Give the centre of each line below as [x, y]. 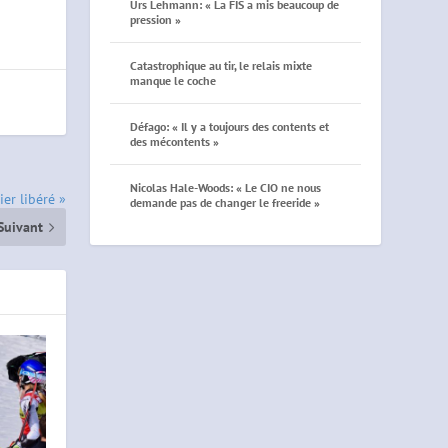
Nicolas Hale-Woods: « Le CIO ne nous [226, 187]
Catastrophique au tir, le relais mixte [221, 65]
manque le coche [173, 80]
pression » [156, 19]
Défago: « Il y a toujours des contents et [230, 126]
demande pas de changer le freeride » [225, 202]
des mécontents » [175, 141]
